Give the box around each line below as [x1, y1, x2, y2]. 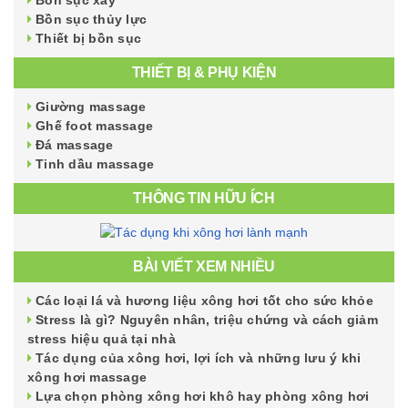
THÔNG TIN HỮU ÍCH [133, 189, 275, 206]
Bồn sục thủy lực [36, 11, 147, 26]
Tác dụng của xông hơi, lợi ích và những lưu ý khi [36, 351, 362, 366]
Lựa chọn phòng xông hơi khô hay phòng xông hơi [36, 389, 370, 404]
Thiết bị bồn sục [36, 30, 141, 46]
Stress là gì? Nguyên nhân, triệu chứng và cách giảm [36, 312, 378, 328]
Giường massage [36, 98, 147, 114]
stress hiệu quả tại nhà [27, 331, 176, 347]
